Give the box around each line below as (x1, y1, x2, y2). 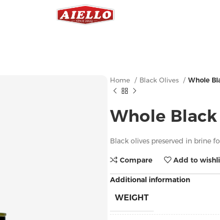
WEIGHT (115, 193, 149, 202)
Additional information (110, 175, 190, 184)
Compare (119, 155, 152, 165)
